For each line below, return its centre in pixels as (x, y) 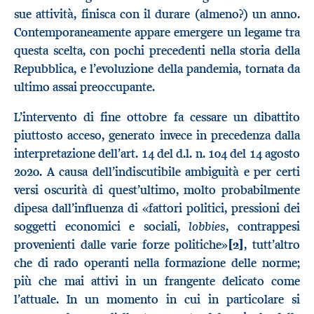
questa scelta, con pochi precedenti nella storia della (157, 50)
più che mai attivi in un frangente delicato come (157, 281)
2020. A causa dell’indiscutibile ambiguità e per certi (157, 172)
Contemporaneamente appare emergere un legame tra (157, 32)
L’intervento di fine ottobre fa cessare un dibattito (157, 117)
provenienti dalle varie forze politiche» (121, 245)
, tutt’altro (272, 245)
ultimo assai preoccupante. (84, 87)
